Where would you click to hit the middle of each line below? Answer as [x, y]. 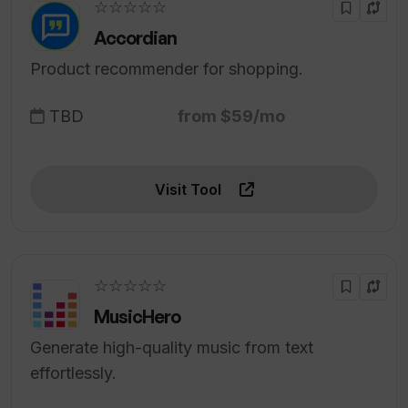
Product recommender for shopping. [167, 69]
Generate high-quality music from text [172, 348]
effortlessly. [73, 373]
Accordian [135, 38]
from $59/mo [231, 117]
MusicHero [137, 317]
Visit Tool [189, 190]
